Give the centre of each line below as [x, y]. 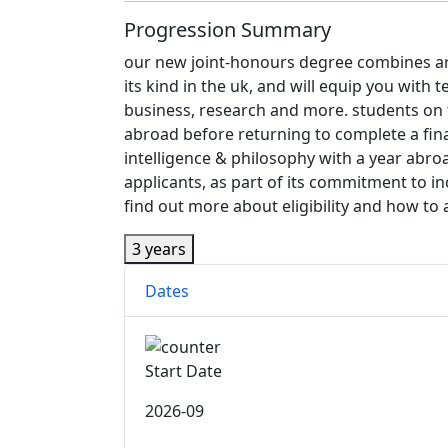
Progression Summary [227, 30]
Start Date [183, 371]
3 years [159, 249]
